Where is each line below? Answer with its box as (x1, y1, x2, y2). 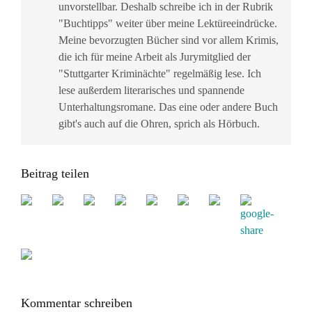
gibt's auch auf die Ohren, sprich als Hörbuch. (58, 118, 260, 130)
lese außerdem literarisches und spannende (58, 84, 244, 96)
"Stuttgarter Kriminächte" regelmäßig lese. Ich (58, 68, 261, 79)
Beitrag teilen (21, 166, 89, 180)
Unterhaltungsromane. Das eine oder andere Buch (58, 101, 278, 113)
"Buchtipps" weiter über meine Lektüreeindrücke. (58, 17, 277, 29)
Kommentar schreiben (21, 296, 132, 310)
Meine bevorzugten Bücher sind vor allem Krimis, (58, 34, 279, 46)
